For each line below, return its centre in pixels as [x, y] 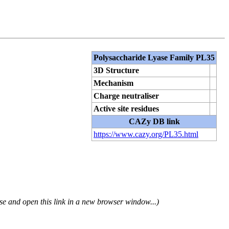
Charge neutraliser [126, 96]
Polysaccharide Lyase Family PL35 [154, 57]
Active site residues [126, 108]
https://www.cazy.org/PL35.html [146, 134]
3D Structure [116, 70]
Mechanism [113, 83]
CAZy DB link [154, 121]
